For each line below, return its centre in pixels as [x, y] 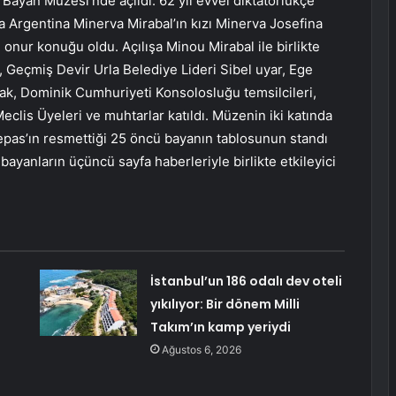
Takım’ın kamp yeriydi [220, 327]
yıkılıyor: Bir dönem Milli [225, 305]
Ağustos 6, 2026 [201, 350]
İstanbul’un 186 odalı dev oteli [246, 282]
